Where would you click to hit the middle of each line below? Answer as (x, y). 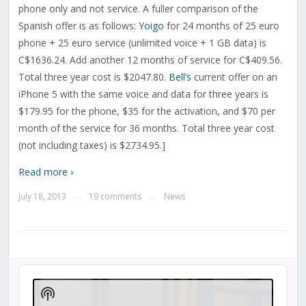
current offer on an (234, 77)
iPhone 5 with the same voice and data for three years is (143, 94)
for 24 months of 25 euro (221, 26)
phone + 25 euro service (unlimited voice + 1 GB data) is (142, 43)
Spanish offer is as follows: (78, 26)
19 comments (115, 197)
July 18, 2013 (42, 197)
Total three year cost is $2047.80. (93, 77)
